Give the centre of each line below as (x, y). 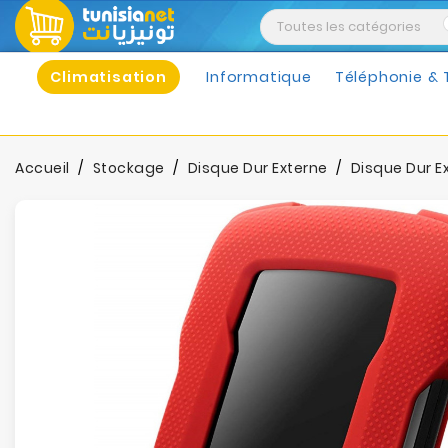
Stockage (128, 168)
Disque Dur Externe (257, 168)
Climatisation (108, 77)
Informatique (259, 77)
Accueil (42, 168)
